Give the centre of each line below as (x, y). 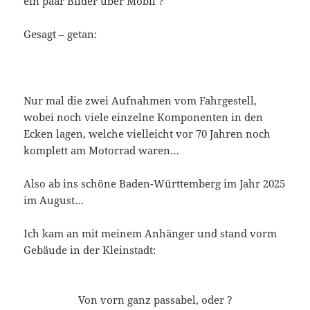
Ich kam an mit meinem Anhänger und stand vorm (151, 233)
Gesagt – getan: (61, 34)
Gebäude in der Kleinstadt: (90, 249)
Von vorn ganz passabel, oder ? (155, 299)
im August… (54, 200)
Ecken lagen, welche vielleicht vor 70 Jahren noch (147, 133)
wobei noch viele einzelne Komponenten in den (144, 117)
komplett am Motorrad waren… (102, 150)
